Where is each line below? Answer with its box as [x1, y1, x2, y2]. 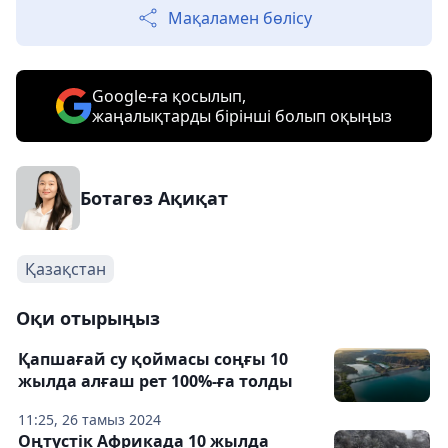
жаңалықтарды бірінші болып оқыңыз [92, 105, 392, 127]
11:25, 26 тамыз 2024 [18, 410, 161, 429]
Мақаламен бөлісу [168, 7, 312, 29]
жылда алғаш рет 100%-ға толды [18, 370, 293, 392]
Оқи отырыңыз [16, 306, 160, 330]
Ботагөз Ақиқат [80, 186, 228, 210]
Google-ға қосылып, [92, 85, 246, 107]
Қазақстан [25, 258, 106, 280]
